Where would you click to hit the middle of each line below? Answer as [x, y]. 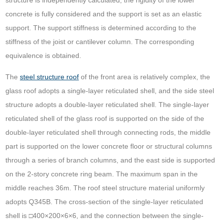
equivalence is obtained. [44, 56]
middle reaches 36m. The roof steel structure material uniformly [105, 188]
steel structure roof [50, 77]
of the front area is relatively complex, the [145, 77]
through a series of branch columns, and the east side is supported [111, 160]
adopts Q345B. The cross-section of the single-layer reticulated [105, 202]
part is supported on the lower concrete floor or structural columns [109, 146]
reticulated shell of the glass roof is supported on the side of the [105, 119]
